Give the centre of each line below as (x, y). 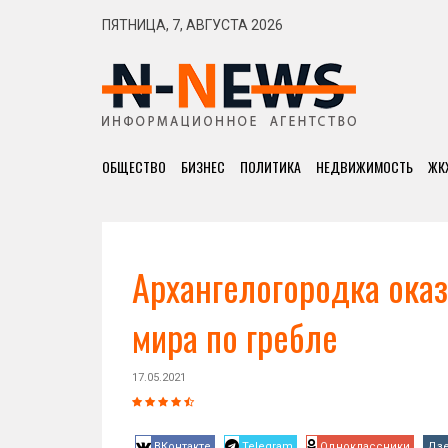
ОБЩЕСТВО (134, 166)
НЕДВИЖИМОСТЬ (364, 166)
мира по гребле (235, 336)
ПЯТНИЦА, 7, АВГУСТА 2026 (192, 25)
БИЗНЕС (203, 166)
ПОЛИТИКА (270, 166)
